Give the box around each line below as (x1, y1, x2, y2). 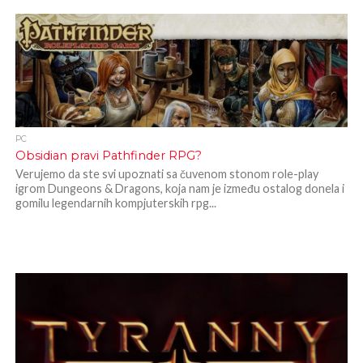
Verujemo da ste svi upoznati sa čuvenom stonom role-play (15, 167, 318, 181)
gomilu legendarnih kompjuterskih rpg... (15, 196, 216, 211)
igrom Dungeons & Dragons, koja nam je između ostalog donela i (15, 181, 344, 196)
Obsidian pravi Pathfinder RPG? (15, 148, 202, 164)
